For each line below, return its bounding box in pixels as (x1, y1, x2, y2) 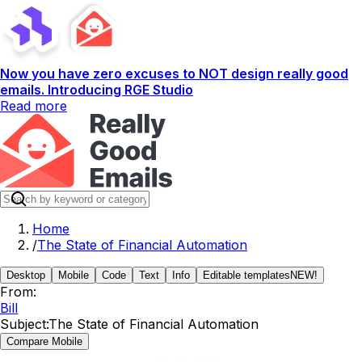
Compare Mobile (6, 335, 82, 347)
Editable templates (203, 269, 290, 281)
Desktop (6, 269, 45, 281)
